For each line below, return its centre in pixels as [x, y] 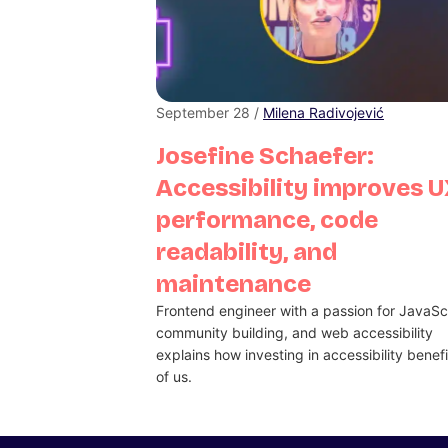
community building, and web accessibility [294, 332]
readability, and [246, 251]
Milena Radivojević [323, 112]
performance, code [267, 219]
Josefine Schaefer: [265, 155]
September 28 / [209, 112]
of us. [174, 376]
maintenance [233, 283]
